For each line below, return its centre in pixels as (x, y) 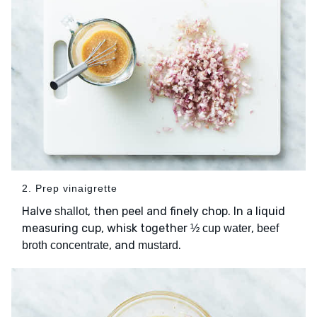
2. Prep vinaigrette (70, 189)
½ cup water (221, 229)
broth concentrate (65, 246)
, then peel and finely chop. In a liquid (186, 212)
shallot (71, 212)
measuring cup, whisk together (106, 229)
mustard (158, 246)
